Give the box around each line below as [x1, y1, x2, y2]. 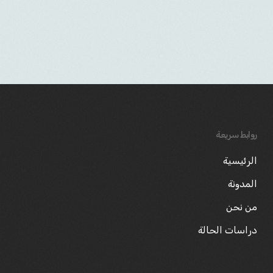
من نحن [226, 201, 257, 213]
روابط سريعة [216, 130, 257, 140]
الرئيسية [223, 155, 257, 166]
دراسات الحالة [198, 224, 257, 236]
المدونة [228, 178, 257, 190]
